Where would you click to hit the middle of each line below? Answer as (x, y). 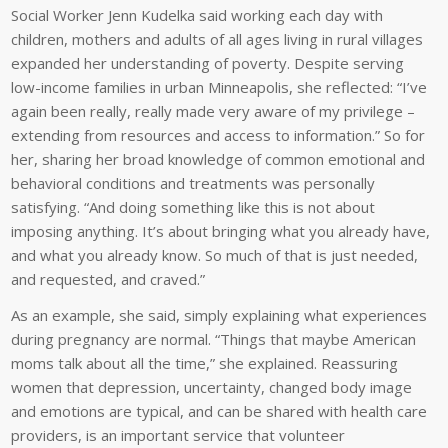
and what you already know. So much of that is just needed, (215, 254)
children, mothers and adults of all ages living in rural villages (217, 38)
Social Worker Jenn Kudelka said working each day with (197, 14)
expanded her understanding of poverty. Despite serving (208, 62)
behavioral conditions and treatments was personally (193, 182)
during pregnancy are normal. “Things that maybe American (214, 339)
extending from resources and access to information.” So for (218, 134)
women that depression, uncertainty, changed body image (212, 387)
